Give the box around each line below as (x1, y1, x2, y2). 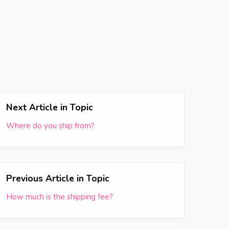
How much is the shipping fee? (6, 192, 113, 202)
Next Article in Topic (6, 101, 93, 113)
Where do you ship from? (6, 121, 95, 131)
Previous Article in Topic (6, 172, 109, 185)
